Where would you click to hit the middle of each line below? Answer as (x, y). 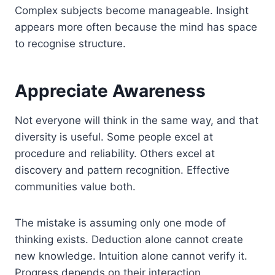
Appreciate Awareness (110, 91)
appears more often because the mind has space (136, 27)
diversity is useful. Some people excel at (114, 137)
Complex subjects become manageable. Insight (132, 10)
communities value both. (75, 187)
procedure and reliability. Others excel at (115, 153)
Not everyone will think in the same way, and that (137, 120)
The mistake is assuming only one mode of (120, 223)
